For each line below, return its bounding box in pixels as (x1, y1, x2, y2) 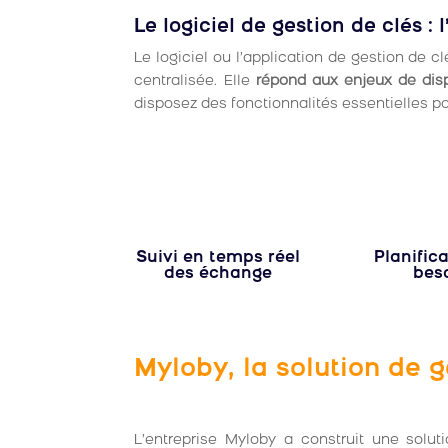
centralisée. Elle (134, 73, 250, 89)
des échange (164, 266, 273, 283)
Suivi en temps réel (136, 250, 301, 267)
